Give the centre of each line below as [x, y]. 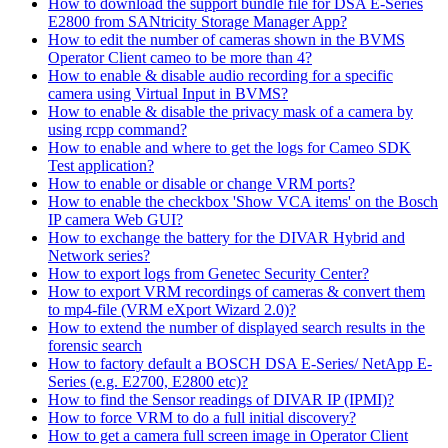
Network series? [99, 255]
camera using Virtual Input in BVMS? [168, 93]
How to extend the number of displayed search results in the [236, 327]
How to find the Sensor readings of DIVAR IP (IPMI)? [221, 399]
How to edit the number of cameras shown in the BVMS [226, 39]
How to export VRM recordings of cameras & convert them [236, 291]
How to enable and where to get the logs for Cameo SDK [229, 147]
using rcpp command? [117, 129]
